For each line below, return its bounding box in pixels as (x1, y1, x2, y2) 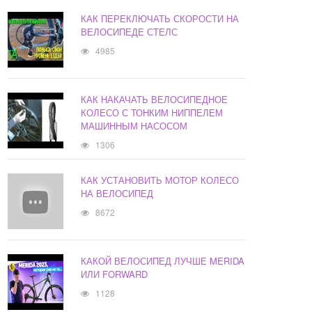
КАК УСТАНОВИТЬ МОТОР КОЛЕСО (81, 173, 240, 187)
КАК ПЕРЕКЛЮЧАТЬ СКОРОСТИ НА (81, 12, 240, 26)
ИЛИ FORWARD (81, 267, 148, 281)
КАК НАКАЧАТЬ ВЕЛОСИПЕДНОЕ (81, 93, 228, 107)
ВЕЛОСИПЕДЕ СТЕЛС (81, 25, 178, 39)
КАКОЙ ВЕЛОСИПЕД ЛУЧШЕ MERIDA (81, 254, 245, 268)
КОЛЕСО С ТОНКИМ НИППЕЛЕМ (81, 106, 224, 120)
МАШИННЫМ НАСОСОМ (81, 119, 188, 133)
